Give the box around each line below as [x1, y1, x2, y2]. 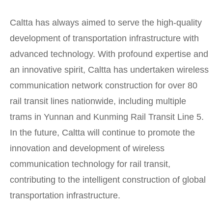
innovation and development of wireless [10, 143, 165, 154]
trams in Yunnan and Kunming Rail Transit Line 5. [10, 112, 204, 122]
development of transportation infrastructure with [10, 33, 199, 44]
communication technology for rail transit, [10, 159, 170, 169]
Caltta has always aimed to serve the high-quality [10, 18, 202, 28]
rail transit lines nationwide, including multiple [10, 96, 186, 107]
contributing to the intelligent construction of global [10, 175, 206, 185]
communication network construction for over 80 [10, 81, 197, 91]
